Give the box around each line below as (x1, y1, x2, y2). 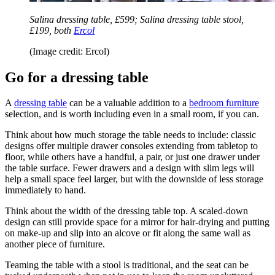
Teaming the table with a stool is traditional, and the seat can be (5, 260, 249, 271)
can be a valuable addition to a (67, 98, 189, 109)
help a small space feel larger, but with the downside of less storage (5, 174, 263, 185)
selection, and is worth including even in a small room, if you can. (5, 109, 261, 120)
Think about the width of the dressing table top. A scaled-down (5, 206, 248, 217)
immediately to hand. (5, 185, 88, 196)
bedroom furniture (189, 98, 259, 109)
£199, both (29, 25, 74, 36)
